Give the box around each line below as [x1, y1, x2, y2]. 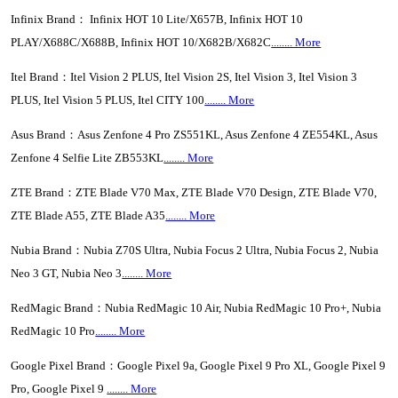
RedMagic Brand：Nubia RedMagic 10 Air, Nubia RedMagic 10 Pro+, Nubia [11, 301, 382, 314]
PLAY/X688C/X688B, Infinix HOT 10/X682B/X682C [11, 36, 272, 49]
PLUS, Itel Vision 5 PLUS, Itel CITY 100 [11, 93, 205, 107]
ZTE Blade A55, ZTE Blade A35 [11, 209, 166, 222]
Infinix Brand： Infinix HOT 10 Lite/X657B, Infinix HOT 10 [11, 12, 304, 26]
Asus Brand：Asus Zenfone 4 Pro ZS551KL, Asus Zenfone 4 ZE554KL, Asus [11, 128, 378, 141]
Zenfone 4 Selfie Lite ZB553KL [11, 151, 164, 164]
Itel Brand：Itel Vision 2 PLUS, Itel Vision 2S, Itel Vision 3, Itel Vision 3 [11, 70, 358, 84]
